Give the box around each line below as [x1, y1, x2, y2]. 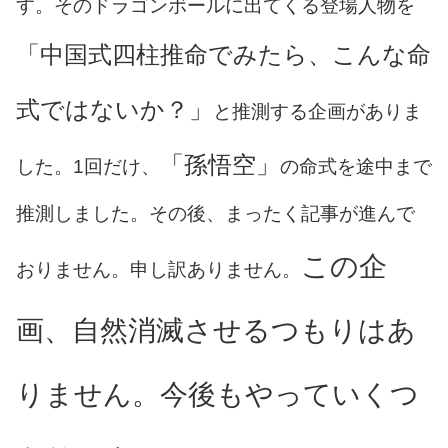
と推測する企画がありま [213, 100, 422, 122]
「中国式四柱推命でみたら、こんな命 [16, 40, 431, 68]
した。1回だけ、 [16, 155, 160, 177]
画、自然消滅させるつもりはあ [16, 314, 416, 346]
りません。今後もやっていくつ [16, 378, 419, 410]
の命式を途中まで [280, 155, 432, 177]
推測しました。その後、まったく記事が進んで [16, 202, 415, 224]
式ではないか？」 [16, 95, 213, 123]
